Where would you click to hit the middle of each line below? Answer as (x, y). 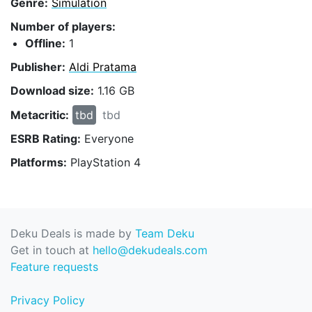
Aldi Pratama (103, 67)
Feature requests (54, 267)
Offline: (45, 43)
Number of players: (63, 26)
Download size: (52, 91)
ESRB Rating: (46, 138)
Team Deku (165, 233)
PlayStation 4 (104, 162)
